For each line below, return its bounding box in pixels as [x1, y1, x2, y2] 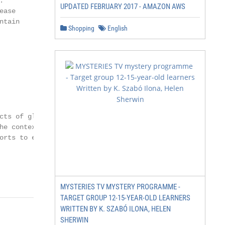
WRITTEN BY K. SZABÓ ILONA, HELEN [60, 204, 171, 213]
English [106, 24, 128, 32]
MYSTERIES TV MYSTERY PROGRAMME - [60, 182, 180, 191]
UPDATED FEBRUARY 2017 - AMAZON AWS [60, 2, 185, 11]
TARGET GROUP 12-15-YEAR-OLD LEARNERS [60, 193, 190, 202]
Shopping [67, 24, 94, 32]
